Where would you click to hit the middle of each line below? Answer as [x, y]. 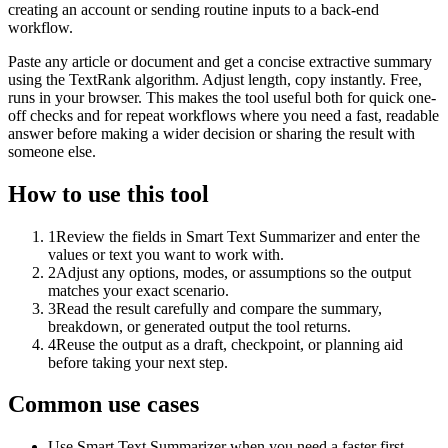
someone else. [52, 151]
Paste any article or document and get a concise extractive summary [220, 61]
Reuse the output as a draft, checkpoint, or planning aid [229, 344]
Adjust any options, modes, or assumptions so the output [233, 272]
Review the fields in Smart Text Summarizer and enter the [238, 236]
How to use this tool [108, 193]
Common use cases [103, 404]
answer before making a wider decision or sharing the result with [211, 133]
